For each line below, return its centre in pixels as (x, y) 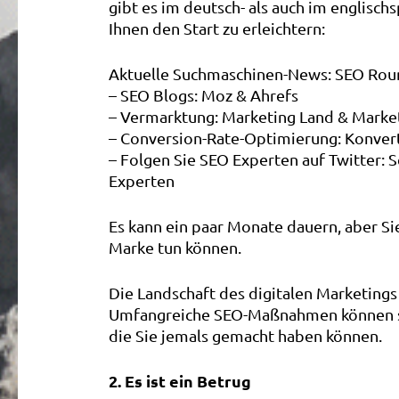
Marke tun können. (175, 247)
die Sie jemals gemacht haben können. (245, 335)
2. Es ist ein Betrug (180, 381)
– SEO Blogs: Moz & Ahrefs (204, 95)
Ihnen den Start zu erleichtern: (217, 28)
